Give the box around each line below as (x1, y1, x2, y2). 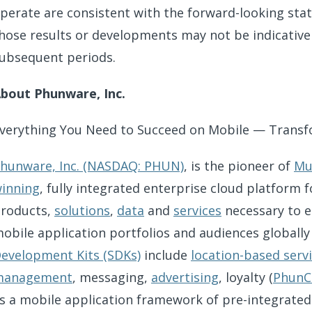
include (141, 247, 191, 263)
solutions (54, 202, 110, 219)
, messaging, (72, 269, 151, 286)
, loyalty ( (219, 269, 273, 286)
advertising (151, 269, 219, 286)
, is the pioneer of (184, 157, 294, 174)
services (173, 202, 221, 219)
